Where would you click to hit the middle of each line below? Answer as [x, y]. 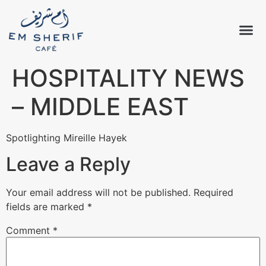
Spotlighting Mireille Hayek [66, 138]
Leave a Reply [68, 164]
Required [213, 193]
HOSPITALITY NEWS [128, 78]
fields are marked [47, 207]
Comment [29, 231]
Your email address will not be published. [98, 193]
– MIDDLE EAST [100, 107]
